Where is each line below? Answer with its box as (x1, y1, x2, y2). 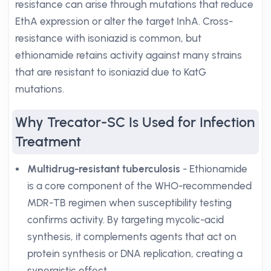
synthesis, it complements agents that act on (27, 230, 237, 243)
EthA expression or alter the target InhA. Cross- (15, 15, 233, 27)
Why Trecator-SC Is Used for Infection (15, 114, 255, 131)
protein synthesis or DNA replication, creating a (27, 247, 243, 260)
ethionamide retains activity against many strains (15, 49, 242, 61)
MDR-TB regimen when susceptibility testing (27, 197, 232, 209)
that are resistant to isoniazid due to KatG (15, 66, 206, 78)
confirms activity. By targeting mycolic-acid (27, 214, 224, 226)
